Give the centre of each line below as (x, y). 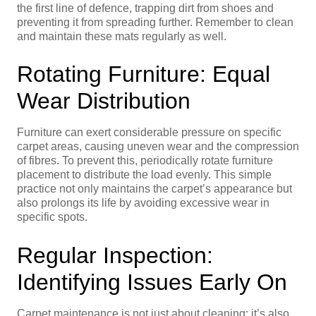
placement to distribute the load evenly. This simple (144, 175)
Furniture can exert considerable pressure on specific (149, 133)
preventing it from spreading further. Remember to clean (155, 22)
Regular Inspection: (115, 255)
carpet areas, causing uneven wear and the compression (158, 147)
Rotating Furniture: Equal (144, 74)
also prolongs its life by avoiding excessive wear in (143, 203)
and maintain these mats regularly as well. (122, 36)
